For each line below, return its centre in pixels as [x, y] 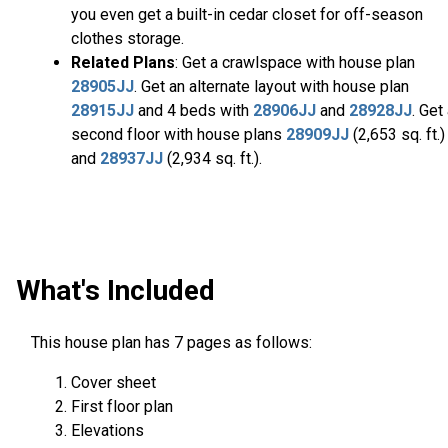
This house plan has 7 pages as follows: [171, 342]
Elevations [107, 430]
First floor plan [122, 406]
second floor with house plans [178, 135]
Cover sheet [113, 382]
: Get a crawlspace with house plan [295, 63]
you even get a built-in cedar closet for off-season [247, 15]
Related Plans [123, 63]
